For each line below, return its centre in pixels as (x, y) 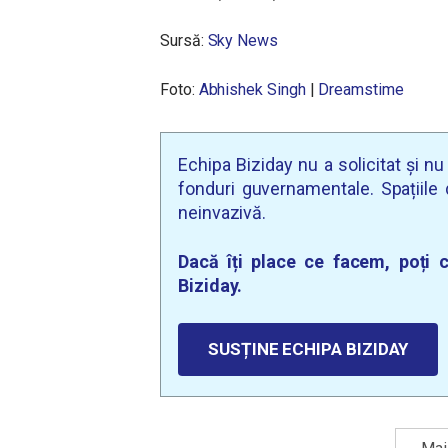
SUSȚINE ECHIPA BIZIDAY (308, 349)
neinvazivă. (222, 212)
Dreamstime (361, 89)
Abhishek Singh (252, 89)
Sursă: (184, 40)
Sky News (242, 40)
